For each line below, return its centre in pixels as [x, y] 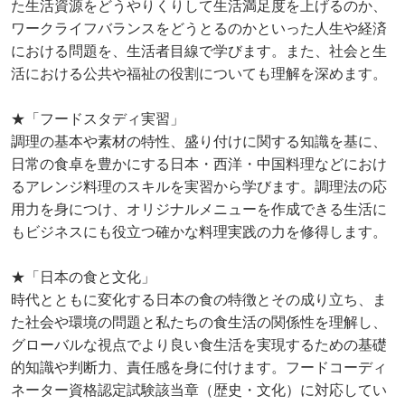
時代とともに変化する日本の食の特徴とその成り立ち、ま [199, 299]
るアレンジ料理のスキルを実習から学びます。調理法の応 [199, 186]
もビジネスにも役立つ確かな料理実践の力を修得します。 [199, 231]
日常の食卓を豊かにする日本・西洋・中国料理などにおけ [199, 164]
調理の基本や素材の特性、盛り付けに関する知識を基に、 [199, 141]
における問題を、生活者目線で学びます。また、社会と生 [199, 51]
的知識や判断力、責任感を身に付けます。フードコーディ [199, 367]
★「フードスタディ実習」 [98, 118]
